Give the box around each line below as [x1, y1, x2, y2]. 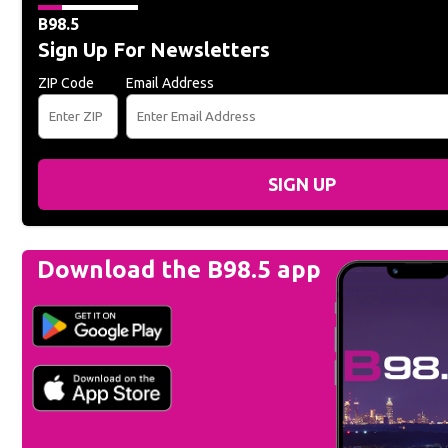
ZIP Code [38, 75, 95, 92]
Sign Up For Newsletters [38, 38, 271, 62]
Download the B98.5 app [36, 256, 321, 284]
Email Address [126, 75, 215, 92]
